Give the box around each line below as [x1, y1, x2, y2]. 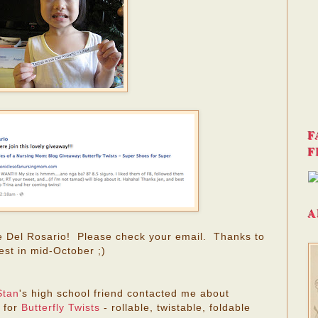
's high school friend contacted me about [19, 287, 229, 300]
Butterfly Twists [21, 302, 100, 314]
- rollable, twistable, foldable [100, 302, 251, 314]
